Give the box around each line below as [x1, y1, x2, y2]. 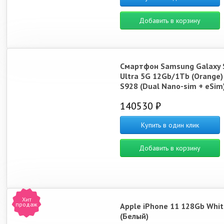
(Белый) [119, 211, 148, 221]
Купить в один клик [140, 120, 199, 129]
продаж [15, 200, 37, 208]
